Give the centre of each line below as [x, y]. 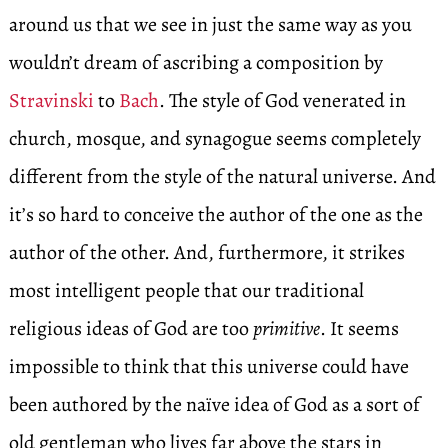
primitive [286, 328]
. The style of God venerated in [282, 100]
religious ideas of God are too [130, 328]
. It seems [359, 328]
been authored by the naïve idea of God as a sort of [214, 404]
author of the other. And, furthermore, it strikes [206, 252]
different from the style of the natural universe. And [222, 176]
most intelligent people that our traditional [186, 290]
